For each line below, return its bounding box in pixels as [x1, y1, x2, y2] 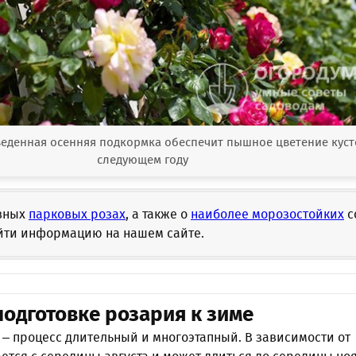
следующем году [96, 153, 188, 168]
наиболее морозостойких [191, 207, 344, 222]
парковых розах [29, 207, 126, 222]
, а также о [126, 207, 191, 222]
